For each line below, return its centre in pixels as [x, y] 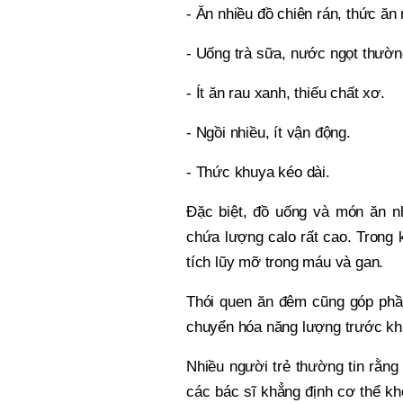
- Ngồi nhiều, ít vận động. [269, 133]
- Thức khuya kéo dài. [258, 173]
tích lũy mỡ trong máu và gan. [285, 263]
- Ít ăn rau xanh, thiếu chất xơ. [286, 94]
